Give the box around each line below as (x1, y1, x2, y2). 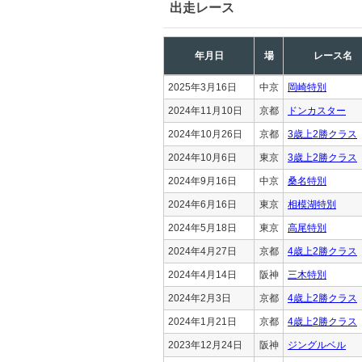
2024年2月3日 (168, 292, 231, 304)
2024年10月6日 (168, 151, 237, 163)
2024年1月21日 (168, 315, 237, 327)
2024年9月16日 (168, 175, 237, 187)
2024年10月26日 (168, 128, 242, 140)
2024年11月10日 (168, 104, 242, 116)
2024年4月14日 (168, 268, 237, 280)
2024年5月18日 (168, 221, 237, 234)
